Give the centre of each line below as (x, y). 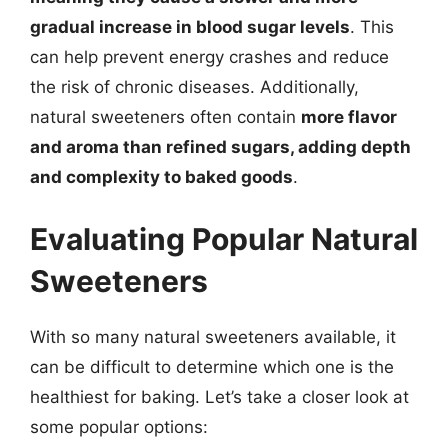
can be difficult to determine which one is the (212, 366)
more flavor (349, 117)
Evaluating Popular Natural (224, 238)
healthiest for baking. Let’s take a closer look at (219, 396)
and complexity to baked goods (161, 177)
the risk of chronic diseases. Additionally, (194, 87)
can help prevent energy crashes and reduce (209, 57)
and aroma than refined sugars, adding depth (220, 147)
